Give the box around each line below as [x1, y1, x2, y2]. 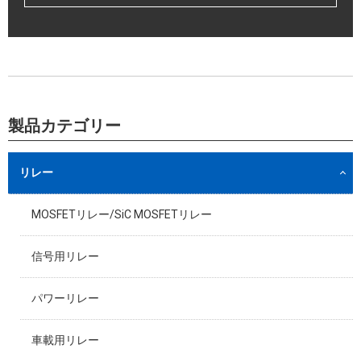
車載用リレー [31, 334, 99, 347]
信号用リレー [31, 250, 99, 263]
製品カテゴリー [8, 116, 121, 136]
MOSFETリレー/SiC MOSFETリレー [31, 208, 212, 222]
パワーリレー [31, 292, 99, 305]
